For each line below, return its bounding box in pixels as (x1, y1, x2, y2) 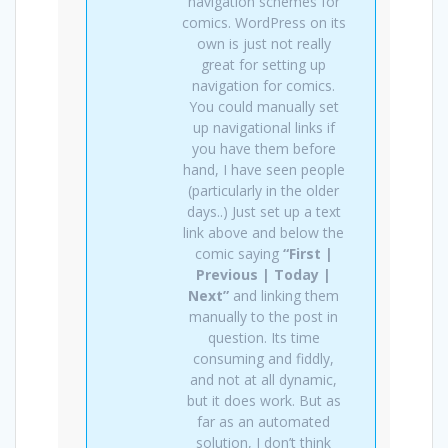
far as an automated (197, 411, 330, 431)
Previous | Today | (196, 264, 331, 284)
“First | (282, 243, 333, 263)
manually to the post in (189, 306, 338, 326)
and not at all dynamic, (190, 369, 337, 389)
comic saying (194, 243, 283, 263)
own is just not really (196, 33, 331, 53)
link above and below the (183, 222, 344, 242)
